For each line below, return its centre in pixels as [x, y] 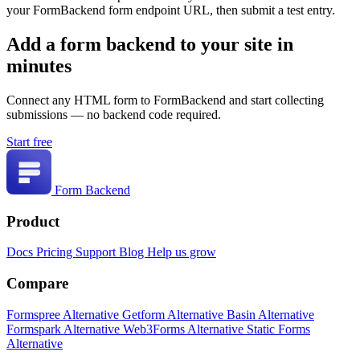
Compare [37, 284]
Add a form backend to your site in [150, 45]
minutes [39, 66]
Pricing [56, 252]
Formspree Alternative [64, 314]
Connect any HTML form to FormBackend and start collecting [165, 100]
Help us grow [182, 252]
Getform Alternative [174, 314]
